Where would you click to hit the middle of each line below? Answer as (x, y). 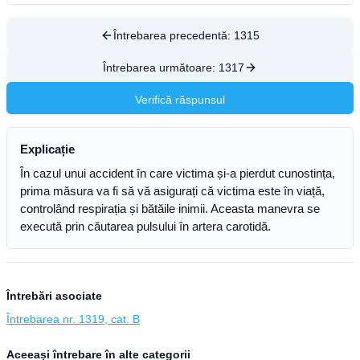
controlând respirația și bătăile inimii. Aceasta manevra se (170, 209)
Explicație (47, 149)
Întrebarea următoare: (161, 67)
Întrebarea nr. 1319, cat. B (73, 319)
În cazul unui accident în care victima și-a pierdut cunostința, (178, 173)
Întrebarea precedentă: (174, 35)
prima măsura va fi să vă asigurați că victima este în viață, (172, 191)
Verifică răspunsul (180, 100)
